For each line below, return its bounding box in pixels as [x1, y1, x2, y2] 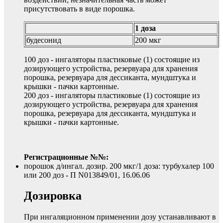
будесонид [26, 35, 61, 44]
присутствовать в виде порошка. [24, 4, 135, 13]
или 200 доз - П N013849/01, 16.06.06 [24, 170, 150, 179]
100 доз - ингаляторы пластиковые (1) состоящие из [24, 55, 200, 64]
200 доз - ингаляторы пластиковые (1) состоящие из [24, 91, 200, 100]
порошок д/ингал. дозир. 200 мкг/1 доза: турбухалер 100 [24, 161, 214, 170]
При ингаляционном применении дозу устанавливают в [24, 213, 216, 222]
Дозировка [24, 189, 82, 203]
